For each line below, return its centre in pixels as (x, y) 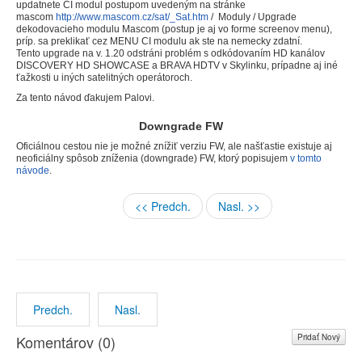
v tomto (306, 159)
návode (33, 171)
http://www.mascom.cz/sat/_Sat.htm (132, 17)
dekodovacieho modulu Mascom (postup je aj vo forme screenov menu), (174, 29)
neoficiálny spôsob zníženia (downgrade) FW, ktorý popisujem (153, 159)
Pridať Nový (319, 337)
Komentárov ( (59, 342)
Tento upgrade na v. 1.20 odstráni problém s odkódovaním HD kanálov (170, 54)
